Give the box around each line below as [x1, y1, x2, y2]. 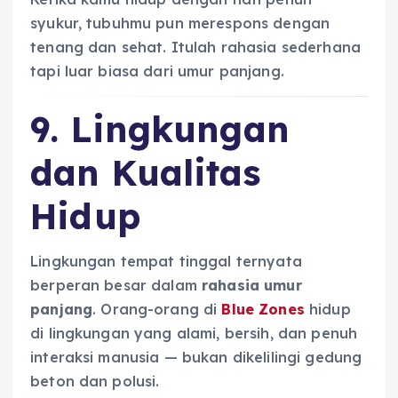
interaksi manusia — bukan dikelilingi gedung [30, 347, 362, 366]
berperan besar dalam [30, 275, 203, 294]
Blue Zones [221, 299, 305, 318]
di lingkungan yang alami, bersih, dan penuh [30, 323, 358, 342]
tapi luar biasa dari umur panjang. [30, 61, 284, 80]
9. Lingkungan [30, 107, 290, 152]
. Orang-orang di [92, 299, 222, 318]
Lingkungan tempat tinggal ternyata [30, 251, 302, 270]
